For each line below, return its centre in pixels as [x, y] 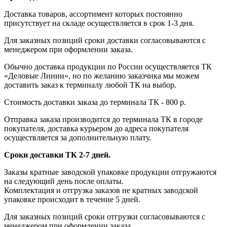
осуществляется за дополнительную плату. [78, 137]
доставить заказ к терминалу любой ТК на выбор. [90, 85]
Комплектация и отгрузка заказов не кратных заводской [101, 190]
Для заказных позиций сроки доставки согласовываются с [105, 40]
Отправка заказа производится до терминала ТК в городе [103, 119]
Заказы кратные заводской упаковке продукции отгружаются [110, 172]
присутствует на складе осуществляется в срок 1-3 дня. [99, 23]
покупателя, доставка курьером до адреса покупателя [96, 128]
